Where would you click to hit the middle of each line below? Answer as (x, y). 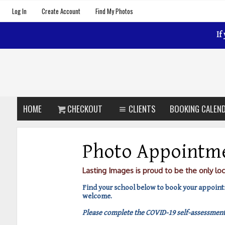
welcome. (97, 196)
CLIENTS (142, 109)
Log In (19, 11)
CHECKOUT (85, 109)
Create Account (61, 11)
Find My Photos (114, 11)
